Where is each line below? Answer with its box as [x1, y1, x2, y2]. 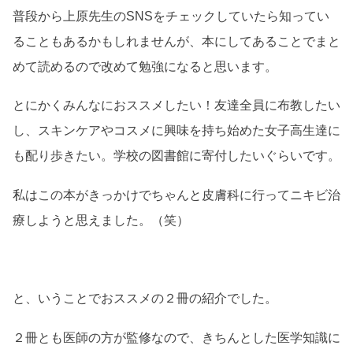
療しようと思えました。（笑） [13, 214, 189, 228]
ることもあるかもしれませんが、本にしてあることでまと [13, 34, 340, 48]
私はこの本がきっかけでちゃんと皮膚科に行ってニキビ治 [13, 188, 340, 203]
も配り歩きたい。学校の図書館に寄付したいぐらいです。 [13, 149, 340, 163]
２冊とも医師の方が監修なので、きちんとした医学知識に [13, 330, 340, 344]
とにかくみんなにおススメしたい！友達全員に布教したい [13, 98, 340, 113]
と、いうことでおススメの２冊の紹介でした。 [13, 292, 277, 306]
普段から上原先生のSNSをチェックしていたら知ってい [13, 9, 329, 23]
